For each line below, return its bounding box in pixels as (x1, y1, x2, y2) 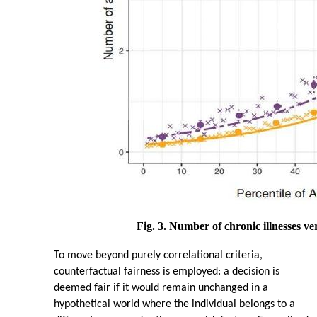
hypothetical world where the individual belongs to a (54, 299, 295, 311)
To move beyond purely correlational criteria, (54, 250, 263, 262)
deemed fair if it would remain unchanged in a (54, 282, 268, 294)
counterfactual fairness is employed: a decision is (54, 266, 279, 278)
